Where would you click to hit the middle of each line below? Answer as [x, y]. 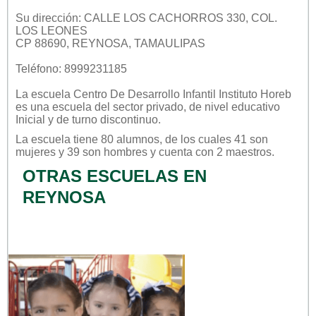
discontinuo [129, 119]
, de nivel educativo [232, 107]
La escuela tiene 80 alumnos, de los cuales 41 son [142, 139]
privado [165, 107]
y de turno [73, 119]
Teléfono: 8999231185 [71, 68]
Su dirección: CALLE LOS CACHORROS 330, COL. [146, 18]
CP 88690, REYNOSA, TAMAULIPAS [110, 43]
